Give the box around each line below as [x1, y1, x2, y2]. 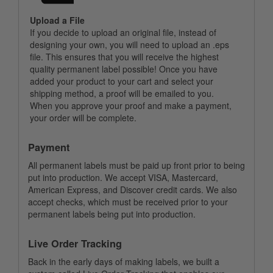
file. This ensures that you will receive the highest [30, 51, 219, 63]
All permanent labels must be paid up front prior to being [28, 159, 245, 171]
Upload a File [30, 14, 85, 26]
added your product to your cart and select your [30, 75, 213, 87]
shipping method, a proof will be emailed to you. [30, 87, 214, 99]
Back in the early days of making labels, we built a [28, 255, 219, 268]
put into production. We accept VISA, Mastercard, [28, 171, 218, 183]
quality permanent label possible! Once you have [30, 63, 218, 75]
